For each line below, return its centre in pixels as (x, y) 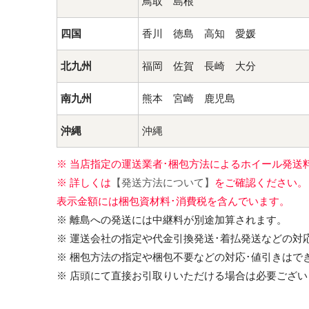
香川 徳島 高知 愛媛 (199, 34)
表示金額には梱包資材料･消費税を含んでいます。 (173, 201)
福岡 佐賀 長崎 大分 (199, 66)
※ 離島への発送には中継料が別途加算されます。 (172, 220)
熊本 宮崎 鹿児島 (189, 99)
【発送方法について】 (163, 183)
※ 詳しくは (84, 183)
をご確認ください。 (261, 183)
